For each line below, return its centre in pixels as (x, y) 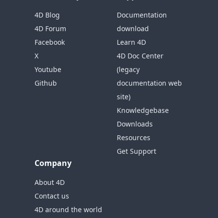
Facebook (50, 42)
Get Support (136, 151)
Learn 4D (131, 42)
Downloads (135, 124)
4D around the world (69, 210)
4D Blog (47, 15)
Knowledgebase (143, 110)
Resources (134, 138)
